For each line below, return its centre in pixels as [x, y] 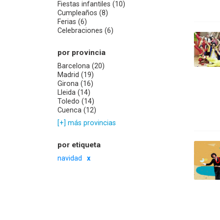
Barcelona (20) [81, 66]
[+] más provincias [87, 123]
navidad [70, 158]
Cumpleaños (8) [83, 13]
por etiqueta [79, 145]
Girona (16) [75, 83]
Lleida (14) [74, 92]
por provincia [82, 52]
